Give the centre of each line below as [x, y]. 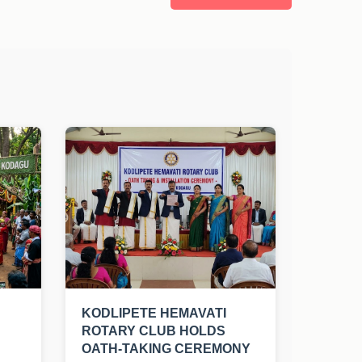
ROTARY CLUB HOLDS [154, 331]
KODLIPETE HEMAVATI [154, 313]
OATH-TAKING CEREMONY [166, 349]
